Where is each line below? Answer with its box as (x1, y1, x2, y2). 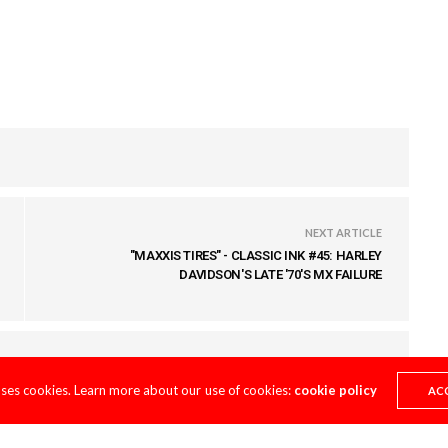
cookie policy (293, 382, 377, 398)
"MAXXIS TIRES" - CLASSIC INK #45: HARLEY (129, 248, 382, 264)
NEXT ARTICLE (305, 226, 382, 240)
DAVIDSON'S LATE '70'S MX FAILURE (179, 267, 382, 283)
